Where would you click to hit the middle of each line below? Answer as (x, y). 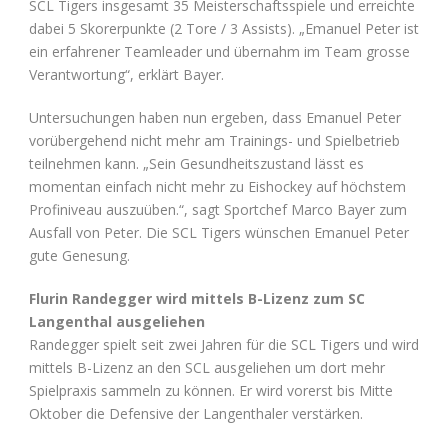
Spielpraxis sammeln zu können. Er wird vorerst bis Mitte (211, 391)
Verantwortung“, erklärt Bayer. (126, 75)
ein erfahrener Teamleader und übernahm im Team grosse (219, 52)
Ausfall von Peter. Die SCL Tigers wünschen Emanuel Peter (219, 233)
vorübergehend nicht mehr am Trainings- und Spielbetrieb (214, 141)
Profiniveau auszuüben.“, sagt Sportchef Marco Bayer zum (218, 210)
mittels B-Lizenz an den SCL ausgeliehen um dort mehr (207, 368)
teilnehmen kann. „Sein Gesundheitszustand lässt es (196, 164)
